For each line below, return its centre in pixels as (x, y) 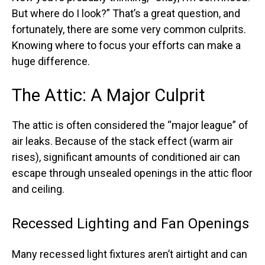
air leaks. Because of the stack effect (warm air (122, 141)
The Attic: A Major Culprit (109, 95)
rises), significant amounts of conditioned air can (126, 157)
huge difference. (51, 61)
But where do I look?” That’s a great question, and (126, 13)
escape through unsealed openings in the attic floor (132, 173)
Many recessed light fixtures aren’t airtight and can (130, 254)
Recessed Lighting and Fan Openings (130, 224)
